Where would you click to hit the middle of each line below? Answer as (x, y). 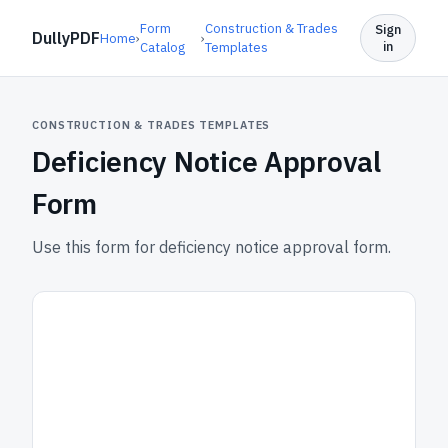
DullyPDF (66, 38)
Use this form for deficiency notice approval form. (211, 247)
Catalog (162, 47)
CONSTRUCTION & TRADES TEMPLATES (151, 125)
